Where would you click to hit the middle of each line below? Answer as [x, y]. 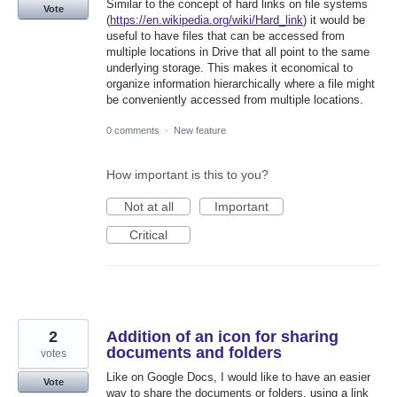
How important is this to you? [187, 174]
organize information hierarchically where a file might [241, 83]
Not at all [148, 206]
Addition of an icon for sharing [222, 336]
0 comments [133, 130]
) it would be [334, 19]
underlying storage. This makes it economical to [230, 67]
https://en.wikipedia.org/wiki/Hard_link [206, 19]
